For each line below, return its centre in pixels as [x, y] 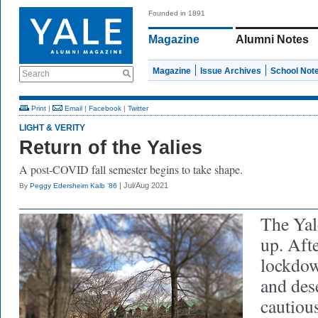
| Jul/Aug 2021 [143, 185]
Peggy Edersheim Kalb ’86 [73, 186]
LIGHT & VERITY [52, 128]
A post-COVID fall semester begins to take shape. [131, 169]
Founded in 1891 [177, 13]
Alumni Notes [272, 39]
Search [36, 74]
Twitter [138, 108]
